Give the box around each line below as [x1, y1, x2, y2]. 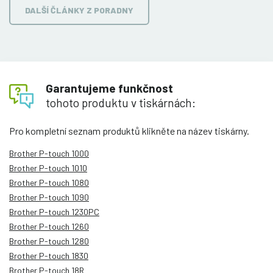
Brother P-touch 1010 [9, 162, 87, 173]
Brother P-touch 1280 [9, 235, 89, 246]
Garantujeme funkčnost [46, 80, 173, 95]
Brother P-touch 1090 [9, 191, 89, 202]
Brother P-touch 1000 [9, 147, 89, 158]
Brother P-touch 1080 [9, 177, 89, 188]
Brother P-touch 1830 [9, 250, 88, 261]
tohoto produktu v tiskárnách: [46, 95, 196, 110]
